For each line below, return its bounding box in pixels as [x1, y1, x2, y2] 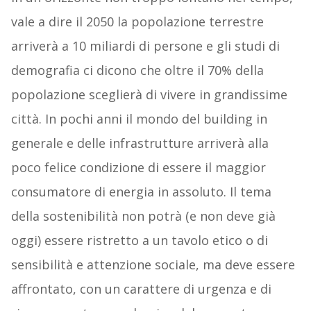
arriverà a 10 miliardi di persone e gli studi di [10, 37, 280, 55]
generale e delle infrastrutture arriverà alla [10, 135, 269, 152]
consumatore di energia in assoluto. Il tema [10, 183, 271, 201]
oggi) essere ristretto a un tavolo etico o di [10, 232, 268, 249]
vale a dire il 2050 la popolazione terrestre [10, 13, 264, 31]
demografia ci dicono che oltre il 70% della [10, 62, 264, 79]
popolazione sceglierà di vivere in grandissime [10, 86, 287, 103]
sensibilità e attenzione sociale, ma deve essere [10, 256, 295, 274]
